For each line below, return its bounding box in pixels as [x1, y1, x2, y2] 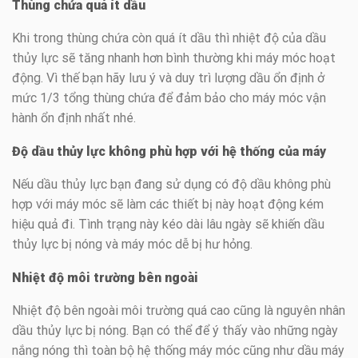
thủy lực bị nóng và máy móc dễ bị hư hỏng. [12, 236, 253, 252]
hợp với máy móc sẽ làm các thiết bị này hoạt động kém [12, 196, 324, 212]
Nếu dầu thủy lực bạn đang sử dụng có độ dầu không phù [12, 176, 331, 192]
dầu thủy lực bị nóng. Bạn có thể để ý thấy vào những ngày [12, 322, 338, 338]
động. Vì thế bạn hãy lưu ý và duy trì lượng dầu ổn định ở [12, 70, 324, 86]
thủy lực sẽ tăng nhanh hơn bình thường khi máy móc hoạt [12, 50, 336, 66]
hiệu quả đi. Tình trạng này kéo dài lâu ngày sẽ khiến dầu [12, 216, 324, 232]
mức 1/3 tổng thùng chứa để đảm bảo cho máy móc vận [12, 89, 326, 105]
